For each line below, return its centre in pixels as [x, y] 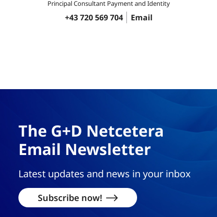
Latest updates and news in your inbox [104, 173]
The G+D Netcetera [91, 130]
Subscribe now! [70, 197]
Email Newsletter [85, 149]
